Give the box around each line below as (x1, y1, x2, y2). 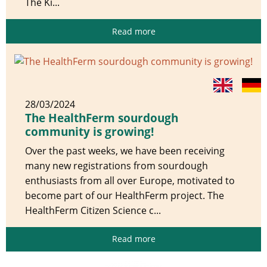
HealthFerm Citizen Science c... (25, 203, 161, 217)
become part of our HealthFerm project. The (25, 188, 224, 202)
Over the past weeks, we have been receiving (25, 144, 225, 157)
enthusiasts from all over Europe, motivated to (25, 173, 235, 187)
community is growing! (25, 123, 154, 139)
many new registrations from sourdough (25, 159, 208, 172)
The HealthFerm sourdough (25, 110, 178, 126)
